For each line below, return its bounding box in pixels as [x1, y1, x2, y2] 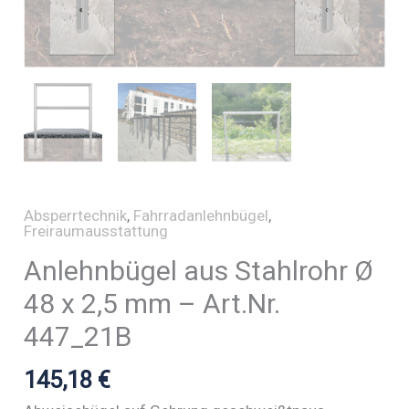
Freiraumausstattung [24, 222, 169, 241]
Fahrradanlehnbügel [133, 206, 269, 225]
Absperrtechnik [24, 206, 128, 225]
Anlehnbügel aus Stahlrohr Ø [24, 255, 374, 288]
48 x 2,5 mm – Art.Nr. [24, 288, 281, 320]
